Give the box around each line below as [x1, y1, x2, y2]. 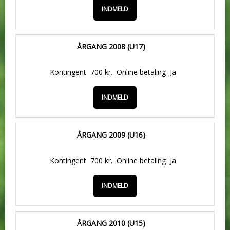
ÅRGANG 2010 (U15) [76, 218, 145, 228]
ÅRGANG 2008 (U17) [76, 42, 145, 51]
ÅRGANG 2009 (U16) [76, 130, 145, 140]
